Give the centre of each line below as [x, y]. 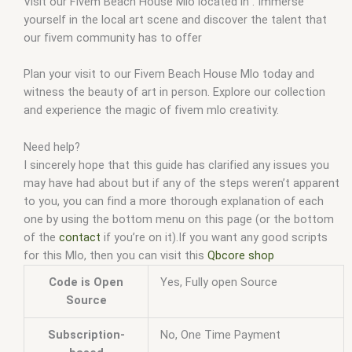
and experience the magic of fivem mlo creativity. [151, 110]
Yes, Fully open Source [218, 282]
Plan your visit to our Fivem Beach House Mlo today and [169, 74]
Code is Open [86, 282]
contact [80, 237]
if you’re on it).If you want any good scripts [214, 237]
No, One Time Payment [220, 334]
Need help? [52, 147]
